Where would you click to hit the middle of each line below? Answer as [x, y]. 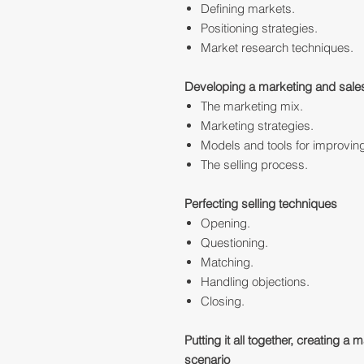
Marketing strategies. [257, 126]
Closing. [223, 301]
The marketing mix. [252, 106]
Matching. [227, 262]
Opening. [225, 223]
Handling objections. [255, 282]
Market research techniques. [277, 48]
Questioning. [234, 243]
